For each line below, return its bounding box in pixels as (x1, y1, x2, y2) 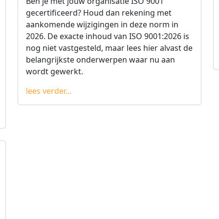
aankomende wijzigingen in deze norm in (26, 19, 178, 30)
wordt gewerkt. (26, 66, 83, 77)
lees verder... (26, 86, 71, 96)
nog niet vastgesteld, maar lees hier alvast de (26, 43, 193, 53)
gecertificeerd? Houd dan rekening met (26, 7, 172, 18)
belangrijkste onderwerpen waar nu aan (26, 54, 175, 65)
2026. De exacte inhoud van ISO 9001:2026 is (26, 31, 189, 42)
